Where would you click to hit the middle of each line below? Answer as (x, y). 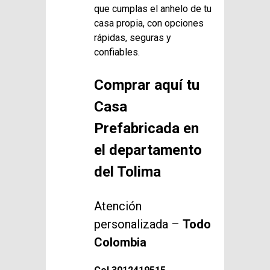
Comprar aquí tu (147, 85)
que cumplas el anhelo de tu (153, 8)
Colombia (120, 242)
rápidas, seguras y (133, 37)
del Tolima (127, 171)
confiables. (117, 52)
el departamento (148, 150)
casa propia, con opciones (149, 23)
